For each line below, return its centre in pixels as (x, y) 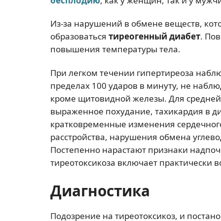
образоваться (79, 37)
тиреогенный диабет (154, 37)
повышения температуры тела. (115, 49)
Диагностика (100, 190)
